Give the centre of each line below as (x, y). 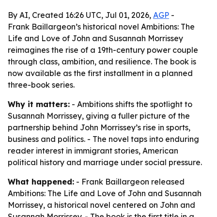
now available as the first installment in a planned (100, 73)
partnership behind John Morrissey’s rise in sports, (99, 127)
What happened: (41, 182)
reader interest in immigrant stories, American (93, 151)
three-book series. (41, 85)
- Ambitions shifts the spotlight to (131, 104)
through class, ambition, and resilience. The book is (102, 62)
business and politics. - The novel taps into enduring (103, 139)
